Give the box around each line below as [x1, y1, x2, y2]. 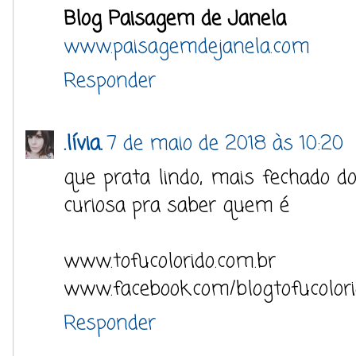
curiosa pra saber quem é [64, 191, 289, 221]
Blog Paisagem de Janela [64, 4, 286, 34]
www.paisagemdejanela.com [64, 32, 310, 62]
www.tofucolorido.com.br [64, 246, 276, 277]
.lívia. [64, 129, 103, 159]
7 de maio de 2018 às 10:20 [107, 129, 343, 159]
